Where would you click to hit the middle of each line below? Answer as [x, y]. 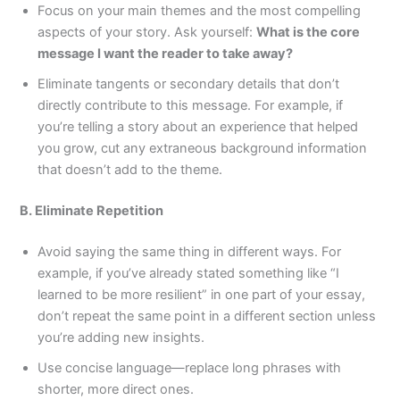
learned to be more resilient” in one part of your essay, [202, 294]
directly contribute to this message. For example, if [191, 105]
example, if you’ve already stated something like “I [189, 273]
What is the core [308, 32]
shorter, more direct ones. [116, 389]
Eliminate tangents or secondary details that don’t [189, 83]
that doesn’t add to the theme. [130, 169]
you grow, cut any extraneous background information [203, 148]
